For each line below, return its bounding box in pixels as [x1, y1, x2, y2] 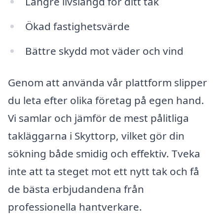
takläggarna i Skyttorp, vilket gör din [8, 128, 184, 143]
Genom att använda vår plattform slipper [8, 75, 207, 89]
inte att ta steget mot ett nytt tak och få [8, 164, 199, 178]
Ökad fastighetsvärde [25, 19, 130, 33]
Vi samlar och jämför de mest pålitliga [8, 110, 189, 125]
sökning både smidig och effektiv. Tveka [8, 146, 200, 160]
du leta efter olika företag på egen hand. [8, 93, 204, 107]
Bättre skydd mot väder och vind [25, 43, 184, 58]
